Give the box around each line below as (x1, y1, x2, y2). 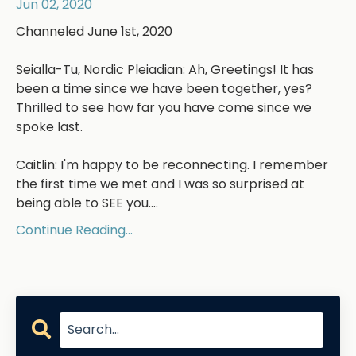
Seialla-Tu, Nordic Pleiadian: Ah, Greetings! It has (16, 60, 314, 79)
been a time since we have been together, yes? (16, 79, 312, 98)
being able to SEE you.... (16, 193, 158, 212)
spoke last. (16, 117, 83, 136)
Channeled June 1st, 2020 (16, 21, 172, 41)
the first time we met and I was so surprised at (16, 174, 304, 193)
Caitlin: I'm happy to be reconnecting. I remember (16, 155, 328, 174)
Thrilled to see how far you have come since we (16, 98, 311, 117)
